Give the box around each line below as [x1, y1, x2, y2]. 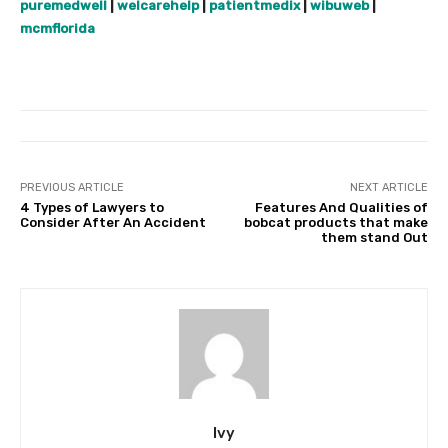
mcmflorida [20, 21, 95, 37]
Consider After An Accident [20, 215, 206, 231]
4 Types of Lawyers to [20, 200, 164, 216]
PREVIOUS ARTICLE [20, 181, 124, 195]
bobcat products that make [243, 215, 428, 231]
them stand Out [320, 230, 428, 246]
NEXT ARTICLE [349, 181, 428, 195]
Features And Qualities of [254, 200, 428, 216]
